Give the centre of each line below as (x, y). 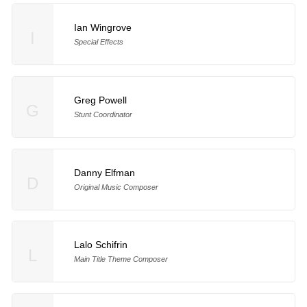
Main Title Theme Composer (121, 259)
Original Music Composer (116, 187)
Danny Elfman (104, 172)
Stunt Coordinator (103, 114)
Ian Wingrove (102, 27)
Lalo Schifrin (100, 245)
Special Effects (98, 41)
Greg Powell (100, 100)
